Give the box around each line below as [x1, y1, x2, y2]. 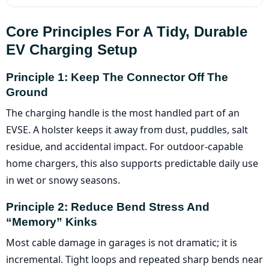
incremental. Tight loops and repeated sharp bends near [6, 252, 263, 266]
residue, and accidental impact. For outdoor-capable [6, 139, 243, 153]
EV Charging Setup [6, 41, 138, 58]
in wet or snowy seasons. [6, 173, 120, 187]
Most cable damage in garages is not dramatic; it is [6, 235, 237, 249]
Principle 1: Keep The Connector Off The [6, 70, 228, 83]
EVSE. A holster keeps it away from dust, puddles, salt [6, 122, 248, 136]
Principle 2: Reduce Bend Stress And [6, 200, 210, 213]
